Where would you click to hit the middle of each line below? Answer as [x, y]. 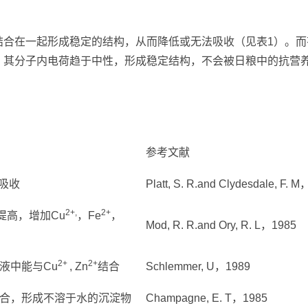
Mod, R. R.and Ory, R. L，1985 [221, 225]
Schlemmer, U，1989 [198, 266]
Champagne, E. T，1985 [207, 298]
